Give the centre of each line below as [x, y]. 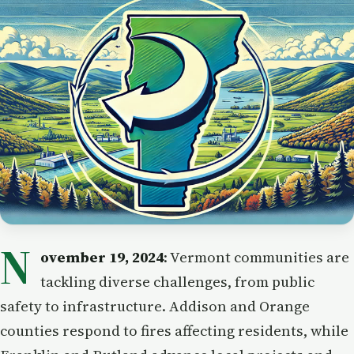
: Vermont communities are [256, 257]
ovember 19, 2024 [102, 257]
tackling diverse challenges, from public [177, 281]
